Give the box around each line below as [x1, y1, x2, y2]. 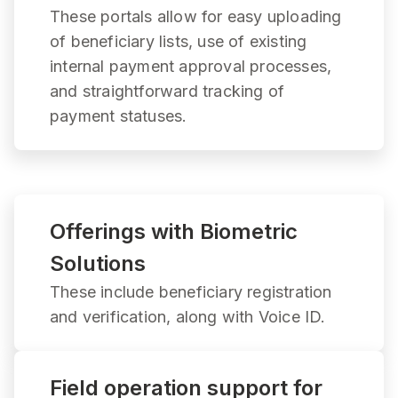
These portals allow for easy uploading [50, 6, 342, 26]
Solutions [50, 250, 146, 276]
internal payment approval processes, [50, 56, 332, 76]
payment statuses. [50, 106, 187, 125]
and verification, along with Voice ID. [50, 306, 326, 326]
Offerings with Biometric [50, 218, 298, 244]
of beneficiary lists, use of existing [50, 31, 307, 51]
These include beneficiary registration [50, 282, 332, 301]
